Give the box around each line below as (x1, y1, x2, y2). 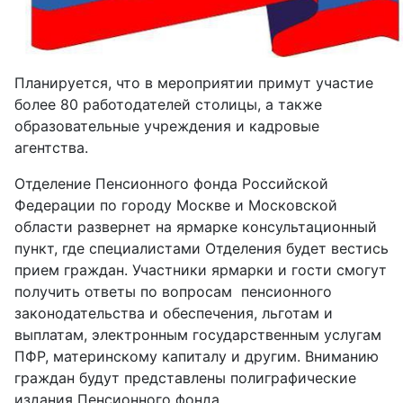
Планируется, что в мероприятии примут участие (14, 74, 373, 93)
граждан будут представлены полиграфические (14, 369, 356, 388)
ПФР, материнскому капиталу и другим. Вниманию (14, 347, 379, 366)
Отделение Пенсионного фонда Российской (14, 175, 328, 193)
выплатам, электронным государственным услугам (14, 326, 381, 345)
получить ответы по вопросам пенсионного (14, 282, 332, 301)
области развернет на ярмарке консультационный (14, 218, 377, 237)
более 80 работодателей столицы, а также (14, 95, 322, 114)
